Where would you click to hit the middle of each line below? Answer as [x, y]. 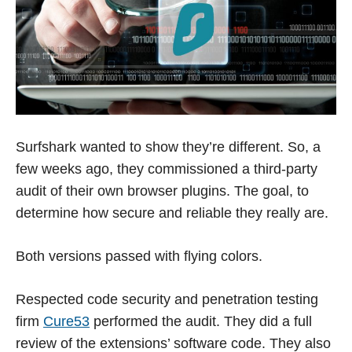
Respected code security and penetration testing [167, 300]
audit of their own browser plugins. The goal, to [162, 191]
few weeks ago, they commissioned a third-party [167, 169]
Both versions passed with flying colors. [139, 257]
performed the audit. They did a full [201, 322]
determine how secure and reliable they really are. [172, 213]
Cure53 [66, 322]
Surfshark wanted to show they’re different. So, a [168, 147]
